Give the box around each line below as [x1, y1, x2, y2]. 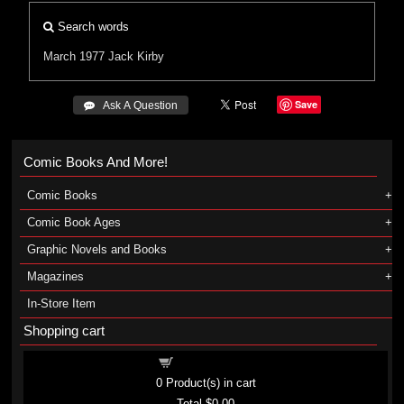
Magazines [26, 270, 84, 283]
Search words [54, 20, 130, 33]
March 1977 [43, 50, 106, 63]
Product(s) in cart [161, 376, 256, 390]
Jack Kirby [108, 50, 165, 63]
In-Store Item [26, 297, 96, 310]
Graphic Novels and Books [26, 243, 167, 256]
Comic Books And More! [23, 154, 168, 170]
